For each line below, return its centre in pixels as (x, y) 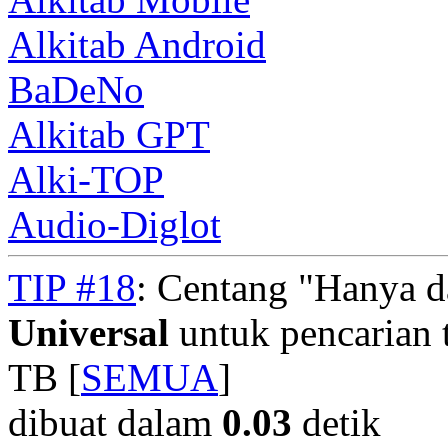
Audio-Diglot (114, 224)
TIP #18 (72, 287)
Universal (88, 332)
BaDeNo (76, 89)
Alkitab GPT (109, 134)
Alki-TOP (86, 179)
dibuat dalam (115, 422)
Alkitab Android (137, 44)
